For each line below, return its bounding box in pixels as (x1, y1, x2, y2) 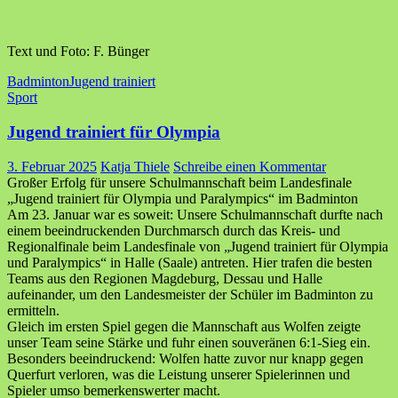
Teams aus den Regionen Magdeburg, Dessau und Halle (7, 270, 322, 286)
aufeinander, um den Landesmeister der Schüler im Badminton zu (7, 286, 373, 302)
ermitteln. (7, 302, 60, 318)
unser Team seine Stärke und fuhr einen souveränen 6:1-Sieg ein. (7, 334, 370, 350)
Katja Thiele (100, 158, 170, 174)
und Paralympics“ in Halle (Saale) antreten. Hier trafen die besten (7, 254, 372, 270)
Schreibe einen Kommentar (173, 158, 326, 174)
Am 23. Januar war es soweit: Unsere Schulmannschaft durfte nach (7, 206, 383, 222)
